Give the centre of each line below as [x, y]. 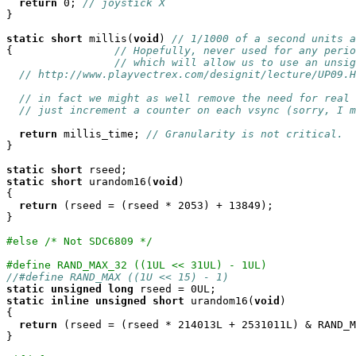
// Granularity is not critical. [245, 134]
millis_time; [102, 134]
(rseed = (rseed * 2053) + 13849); [165, 205]
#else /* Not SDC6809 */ [79, 241]
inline [70, 301]
